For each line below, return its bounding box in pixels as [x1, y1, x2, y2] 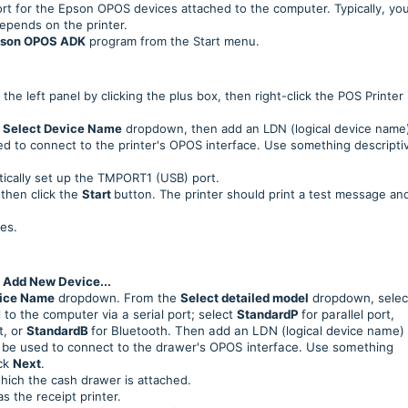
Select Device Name [3, 121, 122, 136]
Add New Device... [3, 274, 111, 289]
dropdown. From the [55, 291, 180, 305]
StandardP [237, 307, 301, 321]
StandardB [26, 323, 91, 338]
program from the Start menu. [86, 34, 260, 48]
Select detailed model [180, 291, 309, 305]
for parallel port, [301, 307, 394, 321]
